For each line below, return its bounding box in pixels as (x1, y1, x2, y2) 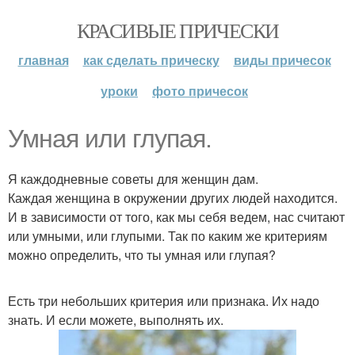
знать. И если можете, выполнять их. (8, 311, 223, 329)
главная (17, 51, 69, 69)
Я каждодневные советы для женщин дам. (8, 170, 258, 188)
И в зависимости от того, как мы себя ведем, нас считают (8, 208, 345, 226)
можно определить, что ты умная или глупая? (8, 246, 276, 264)
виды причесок (233, 51, 331, 69)
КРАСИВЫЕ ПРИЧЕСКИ (76, 17, 279, 44)
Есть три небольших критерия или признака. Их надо (8, 292, 319, 310)
